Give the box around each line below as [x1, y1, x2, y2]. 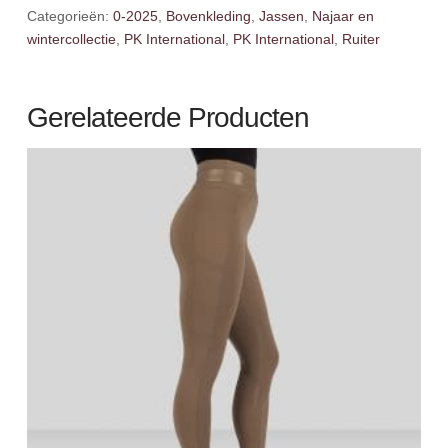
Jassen [258, 8, 304, 25]
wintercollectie [26, 31, 116, 48]
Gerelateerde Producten [26, 102, 310, 134]
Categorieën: [26, 8, 113, 25]
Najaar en [311, 8, 374, 25]
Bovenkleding [165, 8, 251, 25]
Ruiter [341, 31, 380, 48]
